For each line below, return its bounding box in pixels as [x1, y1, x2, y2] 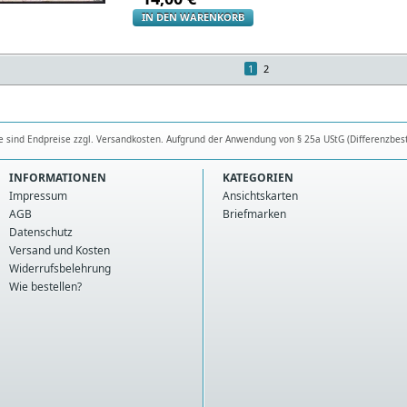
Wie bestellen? [9, 279, 82, 294]
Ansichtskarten [223, 188, 298, 203]
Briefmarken [223, 206, 286, 222]
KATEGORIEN [223, 170, 293, 185]
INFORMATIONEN [9, 170, 106, 185]
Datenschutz [9, 224, 73, 240]
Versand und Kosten [9, 243, 110, 258]
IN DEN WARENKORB [142, 10, 244, 24]
